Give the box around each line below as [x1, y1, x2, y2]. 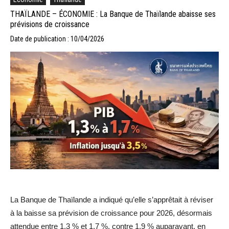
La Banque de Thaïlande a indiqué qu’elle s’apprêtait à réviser [10, 195, 213, 204]
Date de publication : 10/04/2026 [10, 34, 104, 43]
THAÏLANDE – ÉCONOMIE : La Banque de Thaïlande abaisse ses [10, 9, 216, 19]
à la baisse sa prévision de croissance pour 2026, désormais [10, 208, 212, 217]
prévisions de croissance [10, 19, 89, 29]
